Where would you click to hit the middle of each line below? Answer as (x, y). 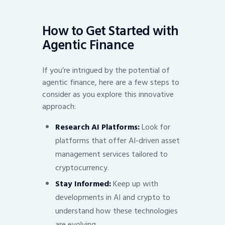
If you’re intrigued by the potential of (106, 70)
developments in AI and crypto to (113, 197)
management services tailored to (111, 154)
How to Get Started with (110, 31)
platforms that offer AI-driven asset (117, 140)
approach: (59, 106)
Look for (155, 127)
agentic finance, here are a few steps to (111, 82)
